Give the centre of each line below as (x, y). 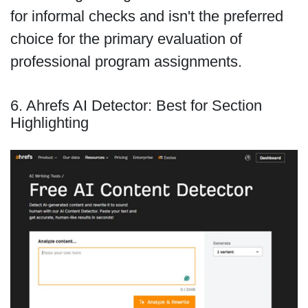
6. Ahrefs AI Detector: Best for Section (136, 105)
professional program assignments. (126, 62)
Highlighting (49, 122)
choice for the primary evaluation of (126, 39)
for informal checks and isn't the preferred (146, 16)
